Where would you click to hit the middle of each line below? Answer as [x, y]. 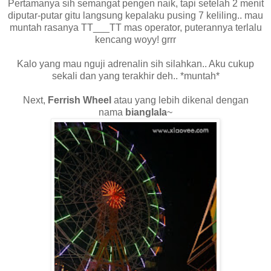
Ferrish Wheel [79, 100]
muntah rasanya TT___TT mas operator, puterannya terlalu [135, 27]
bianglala [146, 112]
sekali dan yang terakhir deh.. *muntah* [135, 76]
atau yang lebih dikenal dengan [180, 100]
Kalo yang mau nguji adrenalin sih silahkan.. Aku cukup [135, 64]
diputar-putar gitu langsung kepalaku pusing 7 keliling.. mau [135, 15]
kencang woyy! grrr [135, 39]
